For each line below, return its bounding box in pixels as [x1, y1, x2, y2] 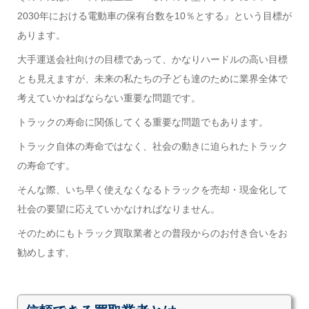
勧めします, [17, 246, 68, 258]
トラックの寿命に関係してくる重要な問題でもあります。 [17, 116, 268, 128]
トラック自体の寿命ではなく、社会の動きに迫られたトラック [17, 140, 288, 152]
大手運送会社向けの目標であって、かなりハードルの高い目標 [17, 53, 288, 65]
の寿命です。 [17, 159, 75, 171]
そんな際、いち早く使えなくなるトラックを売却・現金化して [17, 183, 288, 195]
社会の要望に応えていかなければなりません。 [17, 203, 220, 215]
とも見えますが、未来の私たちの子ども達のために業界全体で [17, 72, 288, 84]
